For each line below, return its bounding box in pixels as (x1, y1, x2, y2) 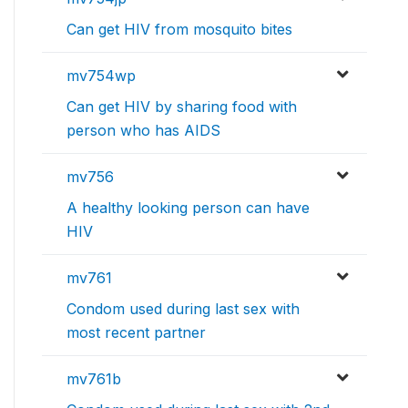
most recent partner (66, 322, 206, 342)
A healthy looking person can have (66, 198, 310, 217)
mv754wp (66, 66, 136, 85)
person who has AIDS (66, 120, 220, 139)
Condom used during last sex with (66, 299, 300, 318)
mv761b (66, 369, 121, 388)
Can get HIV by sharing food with (66, 97, 297, 116)
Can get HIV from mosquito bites (66, 19, 292, 38)
